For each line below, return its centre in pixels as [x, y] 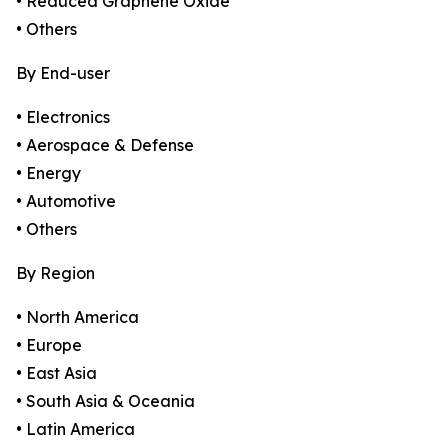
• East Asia [56, 373]
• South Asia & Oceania [105, 401]
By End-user [63, 73]
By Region [55, 273]
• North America [77, 317]
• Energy [48, 173]
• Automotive [66, 201]
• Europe [49, 345]
